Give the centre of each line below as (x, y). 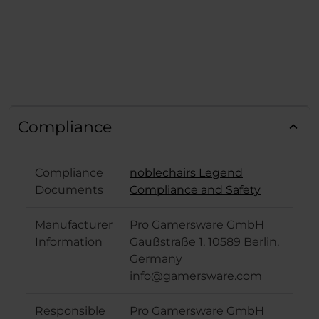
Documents (69, 190)
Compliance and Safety (195, 190)
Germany (156, 259)
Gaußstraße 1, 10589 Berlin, (204, 242)
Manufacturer (74, 225)
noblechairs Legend (186, 173)
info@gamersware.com (196, 276)
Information (69, 242)
